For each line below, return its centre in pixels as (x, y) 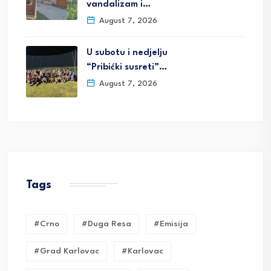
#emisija (171, 224)
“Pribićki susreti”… (127, 68)
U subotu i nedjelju (127, 53)
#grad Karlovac (67, 251)
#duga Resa (106, 224)
